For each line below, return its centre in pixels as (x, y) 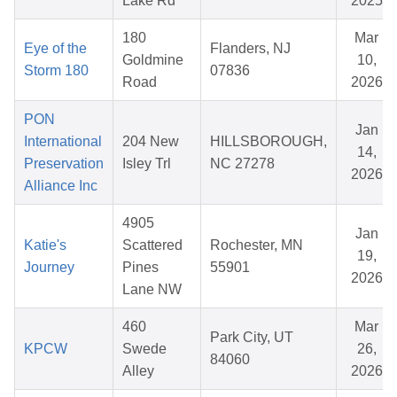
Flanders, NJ (250, 49)
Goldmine (153, 60)
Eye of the (55, 49)
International (63, 142)
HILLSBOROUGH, (269, 142)
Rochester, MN (257, 245)
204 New (151, 142)
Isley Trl (147, 164)
